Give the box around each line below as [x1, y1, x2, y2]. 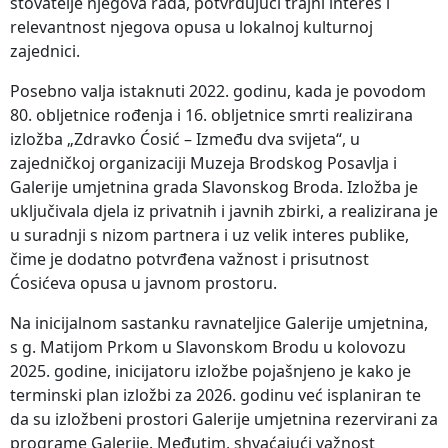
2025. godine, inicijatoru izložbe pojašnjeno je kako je [10, 360, 411, 383]
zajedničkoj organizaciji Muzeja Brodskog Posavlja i [10, 152, 397, 175]
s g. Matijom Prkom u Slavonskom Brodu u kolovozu [10, 336, 406, 359]
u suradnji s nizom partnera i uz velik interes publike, [10, 224, 409, 247]
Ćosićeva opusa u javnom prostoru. [10, 272, 277, 295]
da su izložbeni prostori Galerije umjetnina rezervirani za [10, 408, 438, 431]
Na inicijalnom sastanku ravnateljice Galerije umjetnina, [10, 312, 428, 335]
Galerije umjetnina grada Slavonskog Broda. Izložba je [10, 176, 418, 199]
